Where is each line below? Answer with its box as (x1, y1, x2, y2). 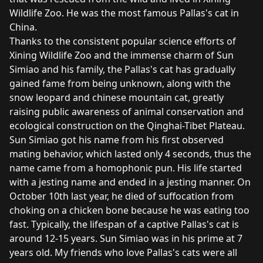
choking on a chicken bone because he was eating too (9, 204, 249, 217)
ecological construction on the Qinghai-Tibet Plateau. (9, 119, 245, 133)
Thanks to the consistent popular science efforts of (9, 35, 236, 48)
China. (9, 21, 37, 34)
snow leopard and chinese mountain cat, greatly (9, 91, 224, 104)
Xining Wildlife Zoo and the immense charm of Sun (9, 49, 234, 62)
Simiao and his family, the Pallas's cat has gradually (9, 63, 235, 76)
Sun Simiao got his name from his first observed (9, 133, 224, 147)
